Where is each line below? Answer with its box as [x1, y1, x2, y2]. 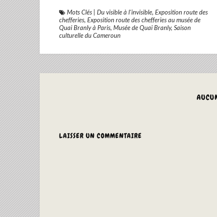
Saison [174, 24, 191, 31]
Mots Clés [67, 8, 92, 16]
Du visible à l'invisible [97, 8, 152, 16]
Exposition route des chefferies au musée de [87, 16, 201, 24]
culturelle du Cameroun [59, 31, 121, 39]
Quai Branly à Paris [59, 24, 110, 31]
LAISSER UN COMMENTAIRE [59, 131, 142, 140]
